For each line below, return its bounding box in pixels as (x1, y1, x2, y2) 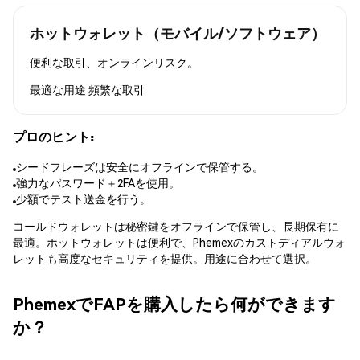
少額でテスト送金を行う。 (16, 191, 151, 207)
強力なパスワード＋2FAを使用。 (16, 175, 180, 190)
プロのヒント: (13, 127, 94, 145)
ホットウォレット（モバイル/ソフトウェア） (30, 22, 325, 42)
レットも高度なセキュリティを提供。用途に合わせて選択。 (13, 251, 317, 266)
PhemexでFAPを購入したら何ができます (13, 292, 336, 314)
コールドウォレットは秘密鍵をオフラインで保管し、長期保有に (13, 219, 339, 234)
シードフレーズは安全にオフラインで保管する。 (16, 159, 264, 174)
